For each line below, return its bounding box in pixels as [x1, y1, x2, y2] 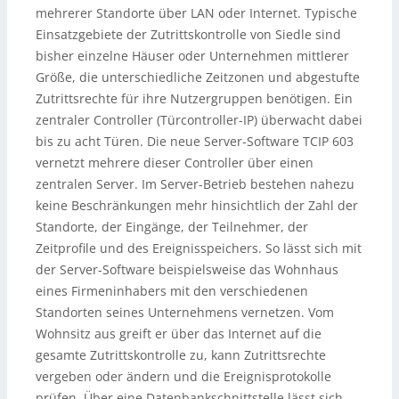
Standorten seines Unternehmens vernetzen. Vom [36, 304, 334, 322]
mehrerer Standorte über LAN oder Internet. [36, 4, 301, 22]
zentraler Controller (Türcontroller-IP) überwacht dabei [36, 111, 362, 129]
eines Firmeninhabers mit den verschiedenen [36, 282, 308, 300]
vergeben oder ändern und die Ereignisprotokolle [36, 368, 331, 386]
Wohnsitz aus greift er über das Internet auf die [36, 325, 322, 343]
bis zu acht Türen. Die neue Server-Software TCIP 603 [36, 133, 354, 151]
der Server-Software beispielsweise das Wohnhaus [36, 261, 338, 279]
